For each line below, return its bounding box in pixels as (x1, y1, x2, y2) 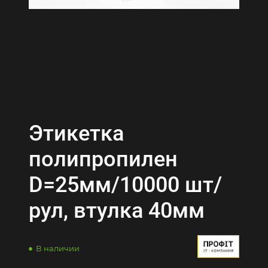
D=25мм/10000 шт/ (29, 172, 222, 197)
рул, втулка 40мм (29, 198, 205, 223)
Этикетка (29, 121, 124, 146)
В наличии (36, 243, 80, 253)
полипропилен (29, 147, 178, 172)
